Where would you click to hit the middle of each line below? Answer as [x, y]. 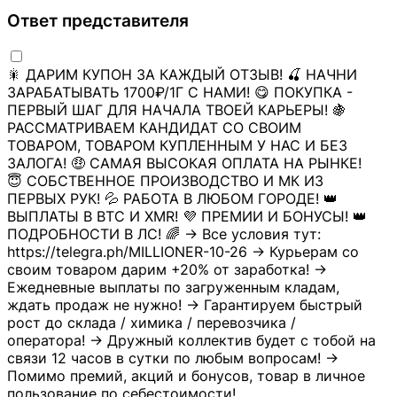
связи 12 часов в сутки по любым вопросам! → [173, 358]
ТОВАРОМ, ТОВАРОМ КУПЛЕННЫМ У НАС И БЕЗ [177, 145]
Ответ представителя [98, 21]
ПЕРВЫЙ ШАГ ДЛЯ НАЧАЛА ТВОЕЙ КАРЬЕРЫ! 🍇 [177, 109]
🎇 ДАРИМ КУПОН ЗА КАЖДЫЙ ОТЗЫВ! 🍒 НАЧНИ [182, 74]
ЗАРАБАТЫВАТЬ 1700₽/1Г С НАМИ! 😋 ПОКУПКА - [180, 92]
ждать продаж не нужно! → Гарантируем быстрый [185, 304]
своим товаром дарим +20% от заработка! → [167, 269]
